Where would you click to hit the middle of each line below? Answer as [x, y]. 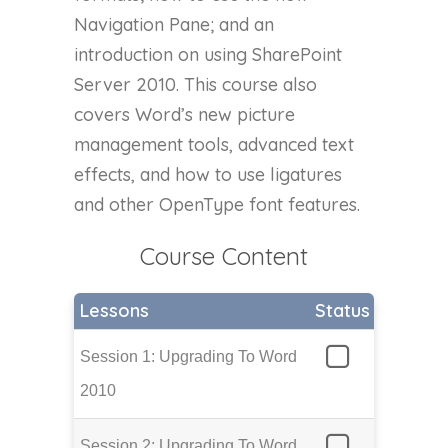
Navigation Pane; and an [174, 25]
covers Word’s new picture [184, 115]
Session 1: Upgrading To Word [188, 357]
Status [342, 311]
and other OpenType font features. [217, 205]
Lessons [114, 311]
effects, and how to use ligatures [208, 175]
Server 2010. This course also [195, 85]
